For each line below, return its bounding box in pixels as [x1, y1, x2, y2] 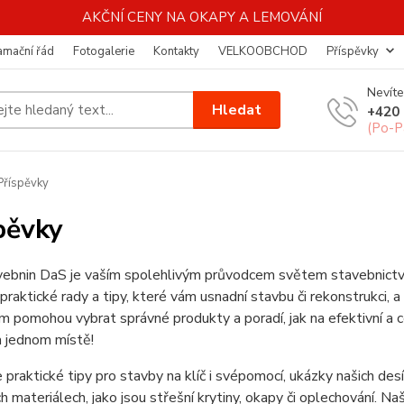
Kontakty [153, 43, 199, 60]
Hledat [212, 99, 262, 120]
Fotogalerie [73, 43, 134, 60]
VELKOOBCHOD [218, 43, 308, 60]
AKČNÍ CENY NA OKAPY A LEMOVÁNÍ [82, 8, 322, 26]
